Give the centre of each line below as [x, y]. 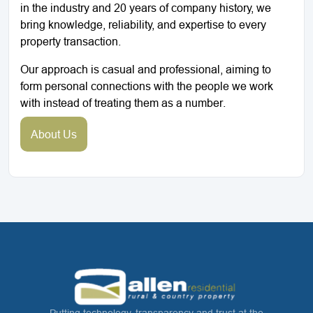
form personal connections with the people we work [147, 86]
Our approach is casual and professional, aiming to [146, 70]
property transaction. [71, 42]
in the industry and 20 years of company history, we [146, 8]
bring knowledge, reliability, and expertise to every [143, 25]
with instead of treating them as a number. [123, 103]
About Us [54, 134]
